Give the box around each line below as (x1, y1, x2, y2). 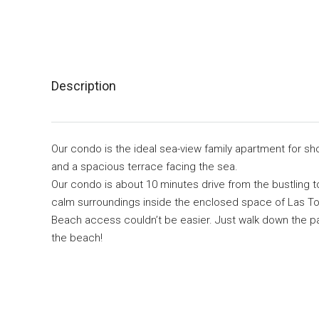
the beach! (51, 231, 103, 244)
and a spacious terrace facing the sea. (51, 160, 238, 173)
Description (51, 78, 116, 93)
